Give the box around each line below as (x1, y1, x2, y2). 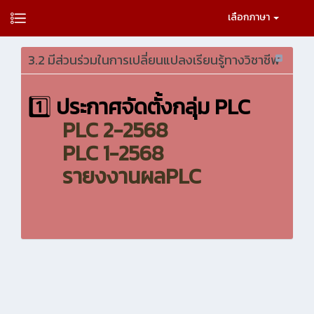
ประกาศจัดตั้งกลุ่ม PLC (56, 91, 250, 123)
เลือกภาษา (228, 10, 272, 25)
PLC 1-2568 (62, 137, 164, 169)
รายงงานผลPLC (62, 161, 201, 192)
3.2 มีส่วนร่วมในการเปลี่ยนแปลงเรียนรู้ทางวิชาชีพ (28, 50, 280, 69)
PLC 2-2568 (62, 114, 168, 146)
